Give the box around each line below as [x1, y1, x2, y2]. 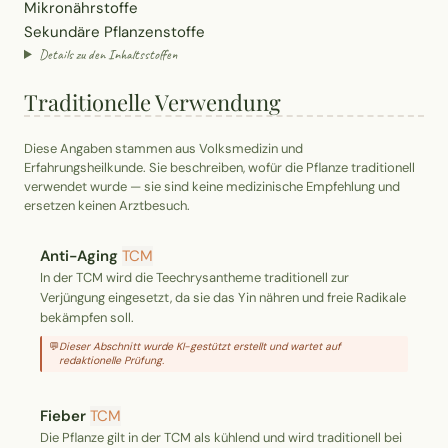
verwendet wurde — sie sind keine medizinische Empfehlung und [24, 178, 400, 196]
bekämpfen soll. [40, 309, 134, 327]
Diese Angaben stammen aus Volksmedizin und [24, 140, 303, 158]
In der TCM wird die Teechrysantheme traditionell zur [40, 269, 349, 287]
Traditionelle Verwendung [24, 86, 281, 117]
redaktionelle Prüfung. [59, 354, 165, 368]
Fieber [40, 406, 86, 427]
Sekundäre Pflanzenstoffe [24, 21, 205, 42]
